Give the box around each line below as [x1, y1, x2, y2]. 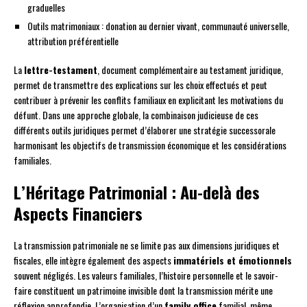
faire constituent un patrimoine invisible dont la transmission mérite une [14, 283, 273, 298]
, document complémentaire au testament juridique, [97, 62, 283, 77]
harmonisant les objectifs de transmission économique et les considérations [14, 138, 286, 153]
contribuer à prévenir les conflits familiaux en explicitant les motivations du [14, 93, 283, 108]
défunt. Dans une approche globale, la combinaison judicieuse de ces [14, 108, 258, 123]
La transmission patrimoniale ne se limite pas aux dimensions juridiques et [14, 238, 280, 253]
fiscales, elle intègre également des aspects [14, 253, 173, 268]
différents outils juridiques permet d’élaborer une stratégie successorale [14, 123, 275, 138]
